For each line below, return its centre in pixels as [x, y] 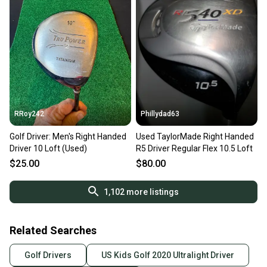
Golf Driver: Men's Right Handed [68, 137]
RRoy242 [29, 114]
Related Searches [53, 231]
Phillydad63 [160, 114]
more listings [152, 192]
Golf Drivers [48, 255]
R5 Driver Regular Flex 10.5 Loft [194, 149]
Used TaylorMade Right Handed [195, 137]
